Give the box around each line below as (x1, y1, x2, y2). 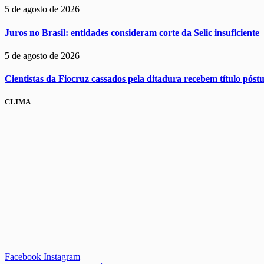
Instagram (44, 251, 80, 262)
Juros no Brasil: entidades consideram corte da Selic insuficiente (5, 27, 259, 38)
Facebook (5, 251, 41, 262)
